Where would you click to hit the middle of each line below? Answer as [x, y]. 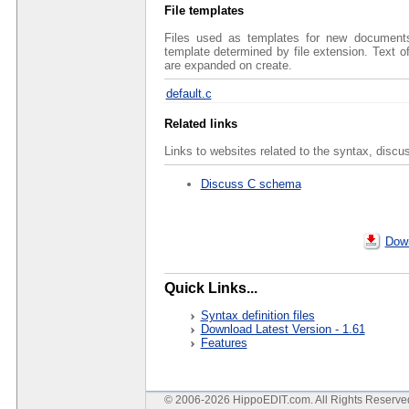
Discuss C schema [251, 184]
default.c [189, 94]
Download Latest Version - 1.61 [283, 329]
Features [224, 342]
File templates [204, 11]
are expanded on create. [228, 66]
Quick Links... [210, 288]
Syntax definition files [257, 315]
